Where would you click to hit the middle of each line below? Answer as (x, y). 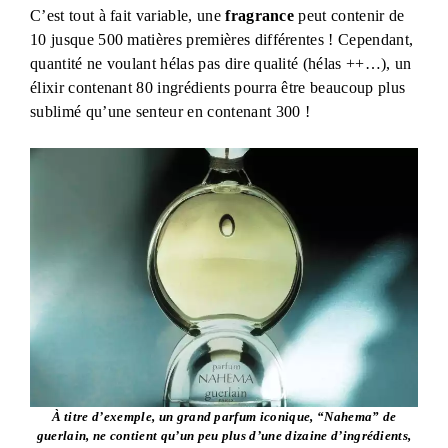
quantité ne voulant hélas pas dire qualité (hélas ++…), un (221, 64)
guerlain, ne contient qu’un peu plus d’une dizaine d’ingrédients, (224, 435)
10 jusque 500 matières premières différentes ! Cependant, (222, 40)
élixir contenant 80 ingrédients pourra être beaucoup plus (218, 88)
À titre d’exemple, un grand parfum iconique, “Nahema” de (224, 416)
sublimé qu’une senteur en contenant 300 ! (170, 112)
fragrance (260, 16)
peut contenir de (349, 16)
